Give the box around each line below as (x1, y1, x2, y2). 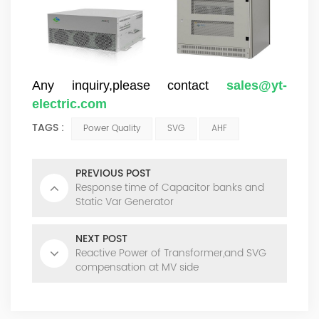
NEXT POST (75, 231, 127, 248)
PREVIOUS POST (75, 165, 151, 182)
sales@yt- (226, 78, 288, 93)
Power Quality (83, 122, 140, 136)
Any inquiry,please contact (32, 78, 209, 93)
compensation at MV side (75, 259, 199, 276)
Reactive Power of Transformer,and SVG (75, 245, 266, 262)
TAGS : (32, 120, 64, 137)
